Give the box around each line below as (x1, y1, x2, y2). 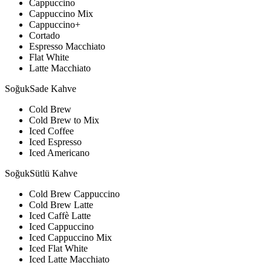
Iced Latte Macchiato (29, 253, 109, 264)
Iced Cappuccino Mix (29, 232, 112, 243)
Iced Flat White (29, 243, 88, 253)
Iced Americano (29, 147, 90, 158)
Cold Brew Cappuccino (29, 188, 120, 199)
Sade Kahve (30, 83, 76, 94)
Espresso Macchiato (29, 41, 105, 51)
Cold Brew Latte (29, 199, 93, 210)
